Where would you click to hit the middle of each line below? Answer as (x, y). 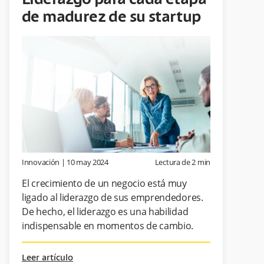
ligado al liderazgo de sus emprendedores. (113, 197)
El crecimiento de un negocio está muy (104, 183)
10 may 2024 (88, 162)
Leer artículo (47, 258)
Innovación (41, 162)
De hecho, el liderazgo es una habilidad (105, 211)
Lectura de (173, 162)
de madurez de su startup (111, 18)
